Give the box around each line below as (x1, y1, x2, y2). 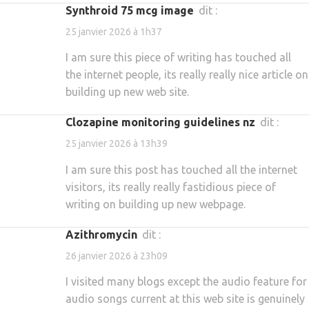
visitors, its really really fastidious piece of (66, 180, 276, 193)
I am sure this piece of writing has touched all (66, 51, 291, 64)
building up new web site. (66, 86, 189, 99)
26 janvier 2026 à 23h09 (66, 250, 168, 261)
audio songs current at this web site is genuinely (66, 292, 305, 305)
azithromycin (74, 228, 137, 241)
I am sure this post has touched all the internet (66, 163, 297, 176)
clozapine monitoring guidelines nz (72, 116, 255, 129)
